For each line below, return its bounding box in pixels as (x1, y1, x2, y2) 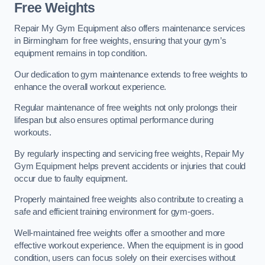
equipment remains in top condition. (14, 49, 147, 59)
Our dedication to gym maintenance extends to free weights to (14, 69, 248, 79)
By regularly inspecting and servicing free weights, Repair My (14, 148, 245, 159)
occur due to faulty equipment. (14, 173, 128, 183)
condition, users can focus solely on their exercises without (14, 253, 236, 263)
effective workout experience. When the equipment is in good (14, 240, 243, 250)
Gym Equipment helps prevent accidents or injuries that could (14, 161, 246, 171)
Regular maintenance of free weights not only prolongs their (14, 103, 237, 113)
